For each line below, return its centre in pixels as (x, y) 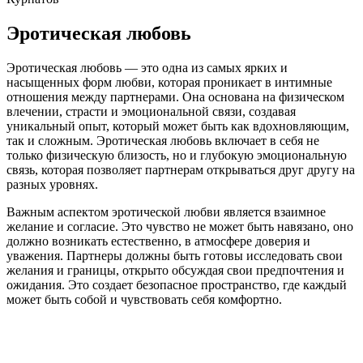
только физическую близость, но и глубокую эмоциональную (177, 156)
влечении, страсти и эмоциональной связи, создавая (151, 112)
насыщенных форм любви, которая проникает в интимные (169, 83)
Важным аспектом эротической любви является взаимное (166, 212)
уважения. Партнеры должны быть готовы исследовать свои (175, 256)
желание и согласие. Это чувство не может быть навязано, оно (180, 227)
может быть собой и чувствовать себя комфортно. (144, 300)
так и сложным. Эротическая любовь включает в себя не (163, 141)
